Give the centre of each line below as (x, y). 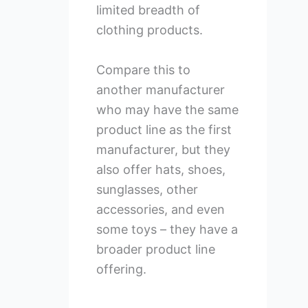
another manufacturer (160, 90)
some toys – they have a (167, 230)
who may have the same (167, 110)
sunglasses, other (147, 190)
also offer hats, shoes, (161, 170)
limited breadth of (148, 10)
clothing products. (149, 30)
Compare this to (143, 70)
